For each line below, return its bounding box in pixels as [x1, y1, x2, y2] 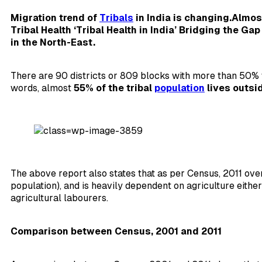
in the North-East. [11, 37, 95, 49]
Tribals [99, 12, 133, 24]
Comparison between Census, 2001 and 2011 [11, 226, 222, 237]
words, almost [11, 82, 74, 94]
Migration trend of [11, 12, 99, 24]
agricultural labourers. [11, 192, 108, 204]
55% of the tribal [74, 82, 154, 94]
